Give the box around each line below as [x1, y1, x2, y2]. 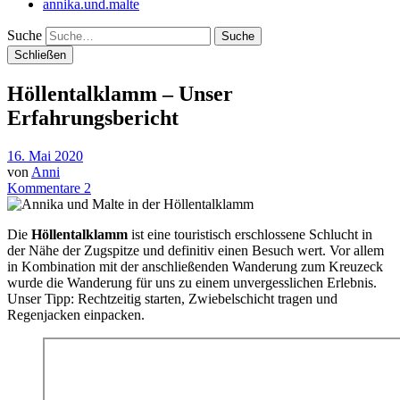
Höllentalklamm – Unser [7, 81, 233, 105]
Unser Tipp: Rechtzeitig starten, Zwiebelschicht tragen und [7, 290, 337, 306]
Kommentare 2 [7, 179, 91, 196]
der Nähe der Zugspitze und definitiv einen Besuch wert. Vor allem [7, 242, 384, 258]
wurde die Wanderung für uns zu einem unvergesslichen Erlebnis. [7, 274, 377, 290]
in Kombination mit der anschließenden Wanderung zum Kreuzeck [7, 258, 383, 274]
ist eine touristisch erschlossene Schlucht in [128, 226, 372, 242]
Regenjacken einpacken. [7, 306, 145, 322]
